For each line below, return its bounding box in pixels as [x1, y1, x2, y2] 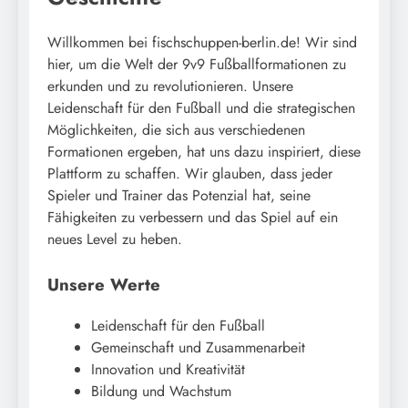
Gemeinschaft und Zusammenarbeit [91, 336, 305, 358]
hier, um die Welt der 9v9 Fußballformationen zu [47, 53, 346, 75]
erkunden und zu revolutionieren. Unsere [47, 75, 293, 97]
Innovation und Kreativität [91, 358, 245, 380]
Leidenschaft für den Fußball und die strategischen [47, 97, 355, 118]
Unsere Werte [47, 271, 160, 297]
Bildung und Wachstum [91, 380, 231, 402]
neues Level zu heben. [47, 228, 182, 250]
